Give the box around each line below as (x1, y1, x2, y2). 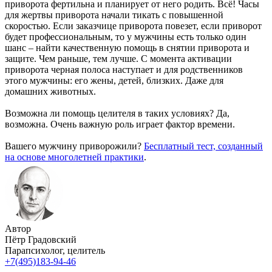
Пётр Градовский (5, 234, 76, 245)
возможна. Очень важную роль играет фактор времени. (5, 118, 235, 129)
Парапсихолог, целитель (5, 245, 105, 256)
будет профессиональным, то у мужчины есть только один (5, 31, 246, 42)
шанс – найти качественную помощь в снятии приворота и (5, 42, 250, 53)
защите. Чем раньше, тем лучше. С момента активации (5, 53, 232, 64)
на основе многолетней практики (5, 151, 144, 162)
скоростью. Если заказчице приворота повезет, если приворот (5, 20, 262, 31)
